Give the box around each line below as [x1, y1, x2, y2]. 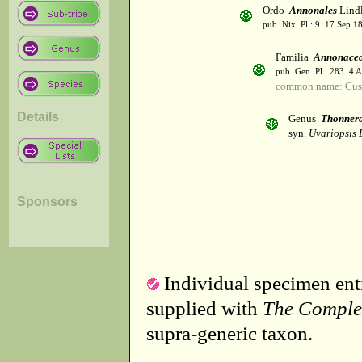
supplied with [146, 297, 263, 319]
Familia [276, 51, 314, 64]
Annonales [289, 4, 337, 17]
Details [17, 109, 59, 124]
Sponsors [17, 194, 78, 208]
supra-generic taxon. [146, 322, 313, 344]
